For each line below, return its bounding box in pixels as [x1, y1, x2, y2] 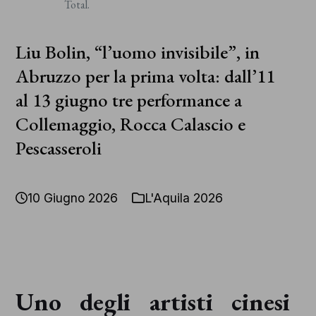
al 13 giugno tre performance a [15, 87, 242, 113]
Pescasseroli [15, 135, 102, 161]
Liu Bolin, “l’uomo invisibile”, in [15, 39, 260, 65]
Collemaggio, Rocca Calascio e [15, 111, 245, 137]
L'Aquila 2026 [144, 190, 223, 206]
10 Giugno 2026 [28, 190, 119, 206]
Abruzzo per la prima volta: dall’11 [15, 63, 275, 89]
